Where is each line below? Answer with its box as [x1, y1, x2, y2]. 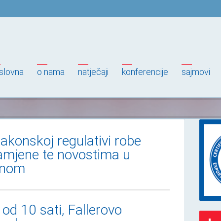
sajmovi [182, 67, 210, 77]
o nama [37, 67, 65, 77]
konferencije [122, 67, 168, 77]
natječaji [78, 67, 109, 77]
